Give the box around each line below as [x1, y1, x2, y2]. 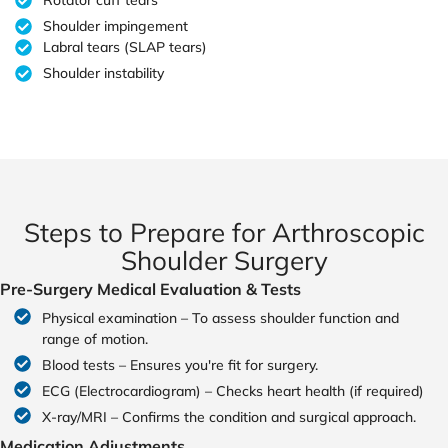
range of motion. [42, 330, 149, 349]
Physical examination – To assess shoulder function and [42, 309, 400, 328]
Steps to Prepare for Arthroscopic [23, 216, 425, 250]
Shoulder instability [43, 64, 165, 83]
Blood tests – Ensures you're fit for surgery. [42, 356, 319, 375]
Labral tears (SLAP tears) [43, 38, 208, 57]
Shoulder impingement [43, 17, 189, 36]
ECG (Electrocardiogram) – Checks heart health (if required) [42, 382, 425, 401]
